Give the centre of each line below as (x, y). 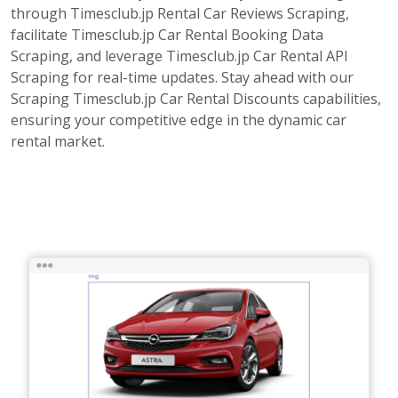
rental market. (58, 141)
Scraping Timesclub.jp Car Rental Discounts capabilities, (196, 99)
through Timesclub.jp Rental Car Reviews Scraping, (180, 13)
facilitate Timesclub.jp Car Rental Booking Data (167, 35)
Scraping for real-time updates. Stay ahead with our (182, 77)
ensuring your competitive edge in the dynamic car (179, 120)
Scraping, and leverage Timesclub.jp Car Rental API (179, 56)
